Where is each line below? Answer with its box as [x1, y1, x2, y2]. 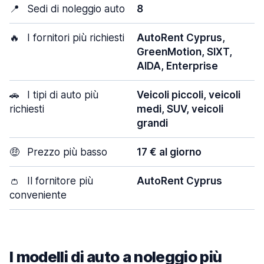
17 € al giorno [137, 146, 202, 158]
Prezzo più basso [24, 146, 107, 158]
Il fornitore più [24, 175, 93, 187]
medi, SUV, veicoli [137, 103, 223, 115]
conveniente [9, 189, 67, 201]
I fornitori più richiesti [24, 32, 124, 44]
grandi [137, 117, 168, 129]
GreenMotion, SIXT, [137, 46, 232, 58]
